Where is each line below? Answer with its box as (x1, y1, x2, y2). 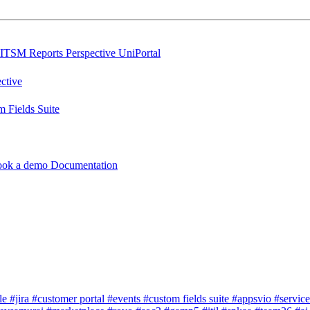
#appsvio (232, 292, 274, 304)
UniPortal (118, 47, 161, 60)
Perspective (66, 47, 118, 60)
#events (107, 292, 143, 304)
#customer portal (32, 292, 107, 304)
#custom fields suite (143, 292, 232, 304)
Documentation (51, 158, 118, 171)
